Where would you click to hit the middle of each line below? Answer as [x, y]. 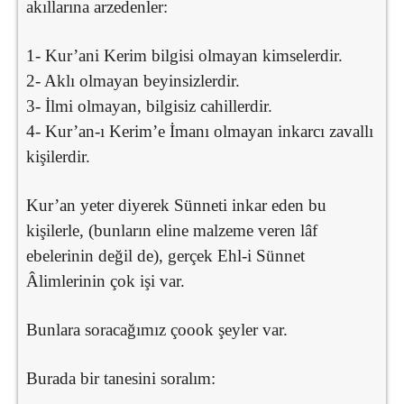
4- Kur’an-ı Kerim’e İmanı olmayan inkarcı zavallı [200, 131]
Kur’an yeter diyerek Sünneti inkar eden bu [176, 205]
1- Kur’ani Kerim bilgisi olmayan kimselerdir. [184, 55]
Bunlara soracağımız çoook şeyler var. [157, 329]
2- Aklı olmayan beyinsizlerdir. [133, 80]
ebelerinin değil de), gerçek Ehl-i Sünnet [165, 255]
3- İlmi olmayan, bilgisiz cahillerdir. [149, 106]
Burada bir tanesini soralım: [121, 378]
